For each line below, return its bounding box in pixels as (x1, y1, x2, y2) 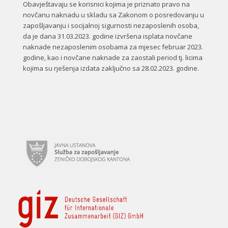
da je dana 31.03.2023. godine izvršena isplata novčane (23, 32, 192, 41)
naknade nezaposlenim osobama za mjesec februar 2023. (23, 42, 203, 52)
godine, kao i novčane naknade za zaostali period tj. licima (23, 53, 203, 63)
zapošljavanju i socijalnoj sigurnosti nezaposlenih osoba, (23, 21, 199, 31)
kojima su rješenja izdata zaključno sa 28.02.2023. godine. (23, 64, 199, 73)
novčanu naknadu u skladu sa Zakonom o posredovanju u (23, 10, 204, 20)
